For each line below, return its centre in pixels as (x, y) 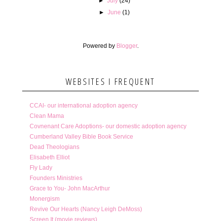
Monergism (44, 199)
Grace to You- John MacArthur (70, 188)
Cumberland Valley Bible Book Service (81, 136)
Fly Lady (41, 167)
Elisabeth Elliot (49, 157)
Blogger (127, 46)
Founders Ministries (56, 178)
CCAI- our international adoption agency (83, 105)
